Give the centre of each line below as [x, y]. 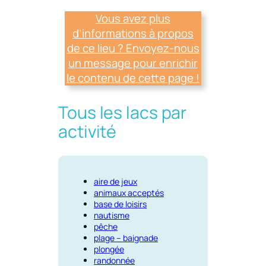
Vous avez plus [133, 18]
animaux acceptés [129, 192]
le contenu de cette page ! [133, 77]
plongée [109, 249]
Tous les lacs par [123, 112]
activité [88, 131]
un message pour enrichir [133, 63]
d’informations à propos [133, 33]
